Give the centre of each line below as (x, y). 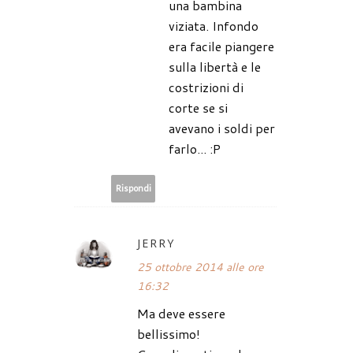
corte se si (198, 107)
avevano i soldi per (222, 128)
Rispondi (133, 188)
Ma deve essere (181, 313)
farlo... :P (195, 148)
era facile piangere (221, 46)
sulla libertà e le (215, 66)
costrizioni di (206, 87)
